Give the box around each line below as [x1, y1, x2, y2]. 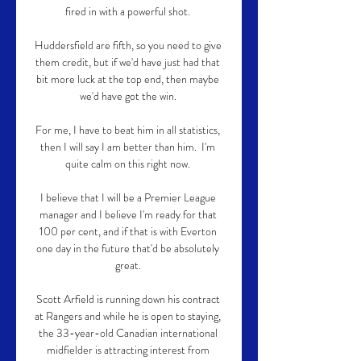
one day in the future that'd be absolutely [36, 240, 219, 256]
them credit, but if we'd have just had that [35, 54, 220, 70]
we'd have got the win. [79, 88, 179, 104]
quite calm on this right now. [65, 156, 193, 172]
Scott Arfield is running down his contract [35, 291, 220, 307]
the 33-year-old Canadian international [38, 325, 218, 341]
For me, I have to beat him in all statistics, [35, 122, 220, 138]
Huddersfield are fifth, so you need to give [34, 37, 222, 53]
